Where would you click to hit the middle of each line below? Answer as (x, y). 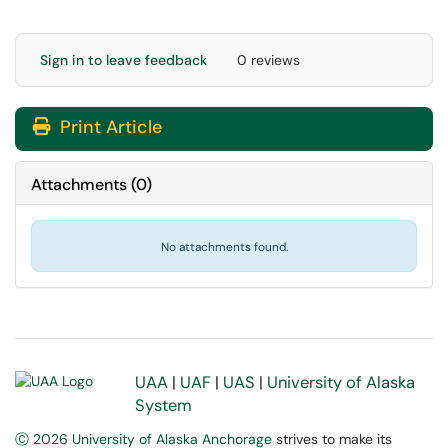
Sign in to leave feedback (123, 60)
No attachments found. (224, 247)
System (163, 405)
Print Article (108, 127)
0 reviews (268, 60)
